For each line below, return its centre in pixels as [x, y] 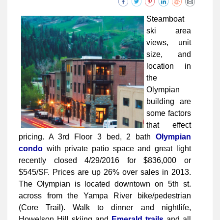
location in [169, 66]
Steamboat [165, 19]
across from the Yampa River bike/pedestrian [105, 196]
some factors [169, 113]
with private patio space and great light [117, 149]
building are [169, 102]
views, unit [169, 43]
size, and [169, 55]
